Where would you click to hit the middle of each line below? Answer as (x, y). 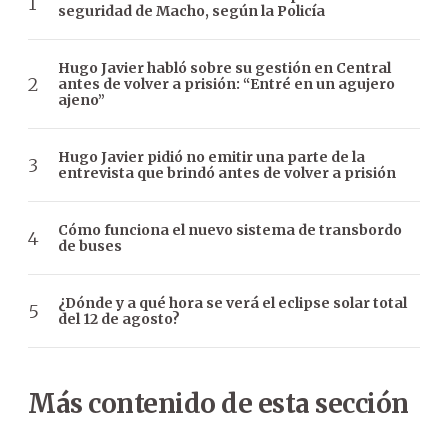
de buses (90, 246)
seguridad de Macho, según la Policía (191, 11)
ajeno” (81, 100)
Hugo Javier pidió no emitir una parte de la (211, 157)
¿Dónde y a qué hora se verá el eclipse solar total (232, 303)
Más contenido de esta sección (218, 404)
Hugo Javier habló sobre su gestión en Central (224, 68)
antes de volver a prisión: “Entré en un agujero (226, 84)
